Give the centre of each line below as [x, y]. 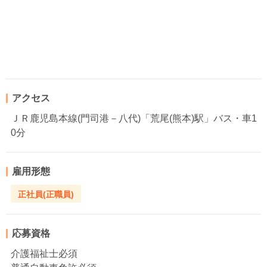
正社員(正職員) [46, 194]
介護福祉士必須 [44, 254]
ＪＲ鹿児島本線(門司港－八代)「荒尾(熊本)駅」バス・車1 [134, 119]
